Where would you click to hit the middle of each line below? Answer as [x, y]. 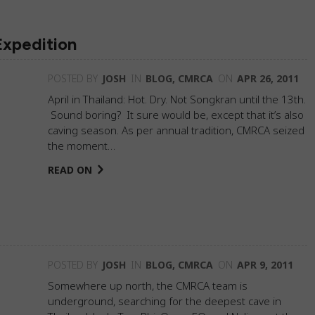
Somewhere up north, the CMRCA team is [148, 285]
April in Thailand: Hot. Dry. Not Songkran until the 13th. [177, 99]
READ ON [70, 170]
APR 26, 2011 [268, 78]
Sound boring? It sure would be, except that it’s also [176, 115]
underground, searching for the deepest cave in [165, 301]
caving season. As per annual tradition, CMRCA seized [176, 130]
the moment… [82, 146]
